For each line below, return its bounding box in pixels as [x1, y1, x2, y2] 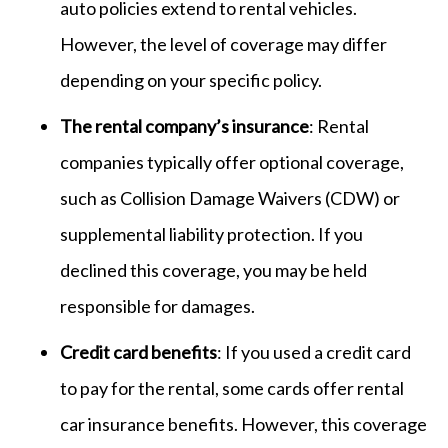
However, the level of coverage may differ [60, 32, 387, 55]
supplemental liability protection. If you [60, 222, 363, 245]
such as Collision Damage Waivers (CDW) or [60, 186, 400, 209]
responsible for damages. [60, 294, 255, 317]
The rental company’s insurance [60, 114, 309, 137]
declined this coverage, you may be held [60, 258, 367, 281]
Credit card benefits [60, 340, 217, 363]
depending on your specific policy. [60, 68, 322, 91]
